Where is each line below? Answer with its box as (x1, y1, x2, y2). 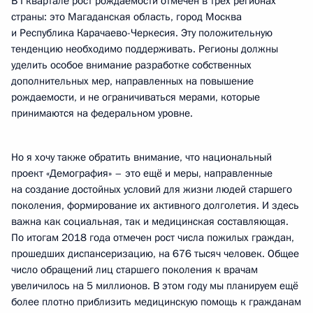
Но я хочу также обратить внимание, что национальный (11, 150, 272, 164)
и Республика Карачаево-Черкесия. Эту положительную (11, 26, 272, 40)
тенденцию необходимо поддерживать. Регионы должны (11, 42, 278, 56)
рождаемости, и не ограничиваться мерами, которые (11, 90, 260, 104)
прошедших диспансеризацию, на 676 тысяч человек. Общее (11, 247, 299, 261)
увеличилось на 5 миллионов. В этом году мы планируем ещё (11, 279, 298, 293)
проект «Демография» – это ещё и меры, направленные (11, 166, 272, 180)
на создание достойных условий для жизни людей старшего (11, 182, 292, 196)
